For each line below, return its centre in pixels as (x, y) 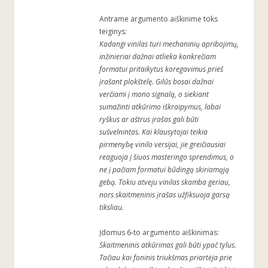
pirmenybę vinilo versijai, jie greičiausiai (162, 145)
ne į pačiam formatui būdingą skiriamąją (164, 170)
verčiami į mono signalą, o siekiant (154, 95)
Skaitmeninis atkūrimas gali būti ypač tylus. (168, 245)
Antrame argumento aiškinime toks (159, 19)
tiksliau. (112, 208)
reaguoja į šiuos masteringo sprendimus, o (167, 157)
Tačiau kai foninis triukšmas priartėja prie (166, 258)
